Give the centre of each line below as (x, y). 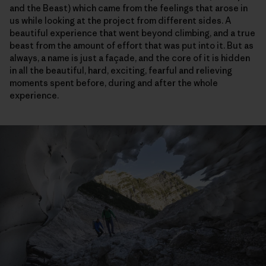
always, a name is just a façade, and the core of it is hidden (130, 58)
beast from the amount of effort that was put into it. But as (132, 46)
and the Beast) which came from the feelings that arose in (129, 8)
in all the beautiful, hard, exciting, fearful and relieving (121, 71)
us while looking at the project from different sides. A (120, 21)
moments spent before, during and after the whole (114, 83)
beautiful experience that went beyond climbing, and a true (132, 33)
